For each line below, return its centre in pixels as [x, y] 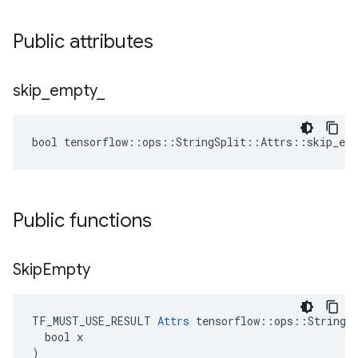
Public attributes [83, 42]
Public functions [82, 221]
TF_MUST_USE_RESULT [95, 321]
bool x [58, 337]
